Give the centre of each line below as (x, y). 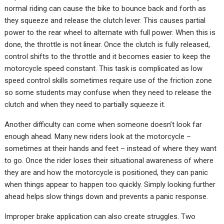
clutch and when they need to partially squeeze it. (85, 104)
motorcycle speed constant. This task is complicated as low (104, 68)
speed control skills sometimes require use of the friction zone (108, 80)
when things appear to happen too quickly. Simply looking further (110, 184)
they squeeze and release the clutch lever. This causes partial (105, 20)
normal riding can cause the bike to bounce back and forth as (105, 8)
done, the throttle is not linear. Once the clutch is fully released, (107, 44)
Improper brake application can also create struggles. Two (100, 216)
